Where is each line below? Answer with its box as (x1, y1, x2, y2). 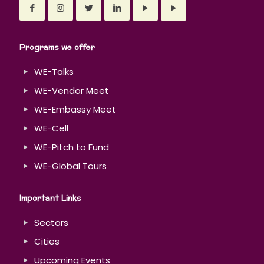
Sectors (34, 216, 68, 229)
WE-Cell (34, 122, 68, 135)
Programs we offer (19, 41, 95, 55)
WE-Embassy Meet (34, 103, 116, 116)
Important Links (19, 192, 81, 206)
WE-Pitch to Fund (34, 141, 109, 154)
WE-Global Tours (34, 160, 107, 173)
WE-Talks (34, 65, 74, 78)
